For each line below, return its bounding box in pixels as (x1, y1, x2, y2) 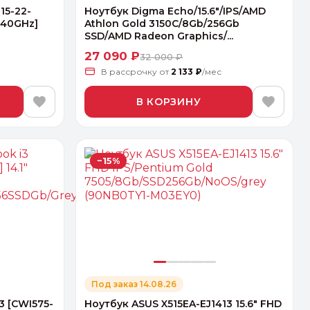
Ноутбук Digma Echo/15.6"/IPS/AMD (84, 5, 266, 18)
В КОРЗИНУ (136, 95, 201, 108)
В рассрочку (101, 66, 160, 77)
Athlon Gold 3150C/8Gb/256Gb (84, 17, 240, 30)
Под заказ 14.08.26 (91, 279, 177, 290)
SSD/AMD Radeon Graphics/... (84, 30, 234, 43)
